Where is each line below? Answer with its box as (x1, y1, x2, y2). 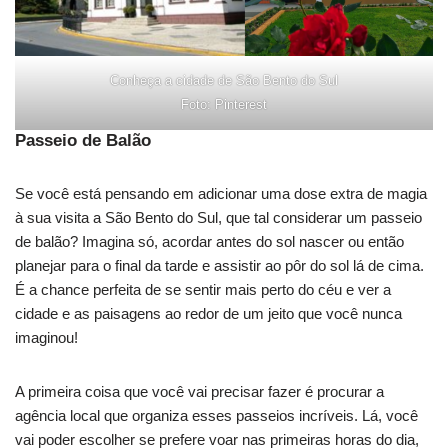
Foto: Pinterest (181, 96, 267, 112)
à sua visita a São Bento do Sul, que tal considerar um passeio (15, 208, 422, 226)
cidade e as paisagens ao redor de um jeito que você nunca (15, 304, 402, 322)
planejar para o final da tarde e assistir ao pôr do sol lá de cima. (15, 256, 424, 274)
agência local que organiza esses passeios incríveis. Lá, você (15, 406, 418, 424)
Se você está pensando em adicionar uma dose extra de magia (15, 184, 427, 202)
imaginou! (15, 328, 78, 346)
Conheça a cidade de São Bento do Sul (110, 72, 338, 88)
